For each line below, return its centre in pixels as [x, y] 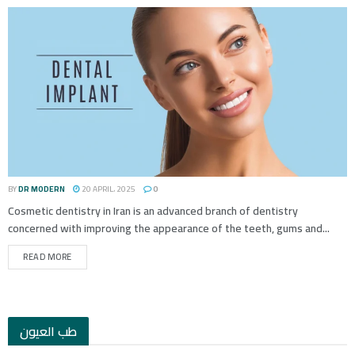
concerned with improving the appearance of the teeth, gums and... [169, 229]
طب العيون [48, 332]
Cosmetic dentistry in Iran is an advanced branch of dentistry [153, 211]
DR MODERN [42, 189]
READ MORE [48, 257]
